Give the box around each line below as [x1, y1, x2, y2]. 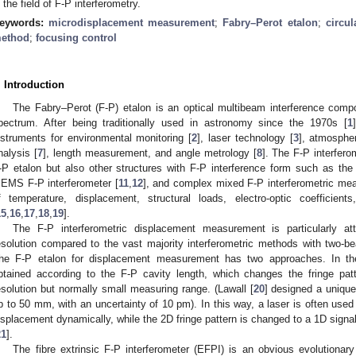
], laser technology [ [197, 131, 293, 144]
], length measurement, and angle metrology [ [42, 146, 257, 159]
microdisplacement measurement [48, 16, 215, 29]
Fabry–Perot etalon [222, 16, 318, 29]
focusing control [36, 31, 117, 44]
